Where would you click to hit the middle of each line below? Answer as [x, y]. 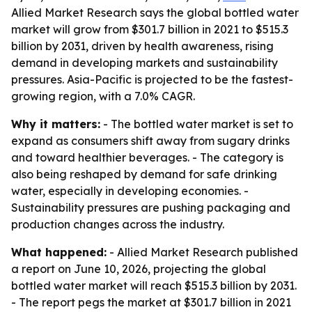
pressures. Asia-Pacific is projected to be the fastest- [152, 79]
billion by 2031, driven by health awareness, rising [142, 46]
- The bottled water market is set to [197, 124]
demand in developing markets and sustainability [145, 63]
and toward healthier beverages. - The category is [147, 157]
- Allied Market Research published [202, 252]
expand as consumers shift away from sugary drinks [150, 141]
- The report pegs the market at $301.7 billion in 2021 [151, 302]
